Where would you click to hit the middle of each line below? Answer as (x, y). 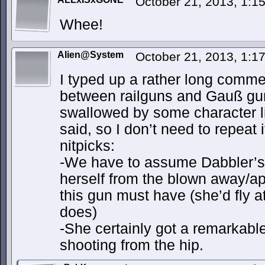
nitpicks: (87, 146)
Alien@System (91, 55)
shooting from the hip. (132, 245)
